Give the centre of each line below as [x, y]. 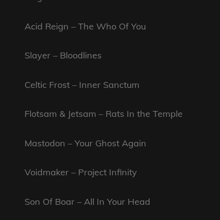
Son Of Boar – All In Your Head [87, 201]
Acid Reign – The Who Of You [85, 26]
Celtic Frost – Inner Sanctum [82, 84]
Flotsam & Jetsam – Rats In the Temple [104, 114]
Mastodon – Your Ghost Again [85, 143]
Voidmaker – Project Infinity [81, 172]
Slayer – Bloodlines [63, 55]
